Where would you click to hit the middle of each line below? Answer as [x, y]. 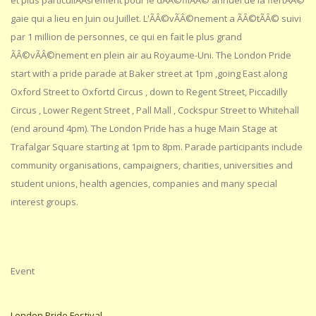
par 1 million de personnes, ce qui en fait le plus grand [126, 37]
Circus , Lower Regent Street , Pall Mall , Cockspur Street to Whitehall [155, 110]
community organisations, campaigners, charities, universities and [152, 165]
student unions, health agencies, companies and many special [144, 183]
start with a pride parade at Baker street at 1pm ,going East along [149, 73]
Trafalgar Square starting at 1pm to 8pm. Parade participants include [157, 147]
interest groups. [44, 202]
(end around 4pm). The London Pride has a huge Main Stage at [144, 128]
